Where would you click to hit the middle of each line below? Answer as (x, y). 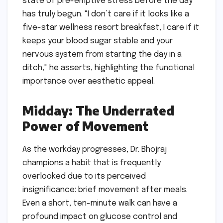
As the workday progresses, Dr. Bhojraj (95, 150)
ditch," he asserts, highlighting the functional (109, 68)
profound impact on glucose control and (100, 217)
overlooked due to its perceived (84, 177)
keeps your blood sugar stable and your (98, 41)
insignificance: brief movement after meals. (105, 190)
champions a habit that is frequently (92, 163)
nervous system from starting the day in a (102, 55)
